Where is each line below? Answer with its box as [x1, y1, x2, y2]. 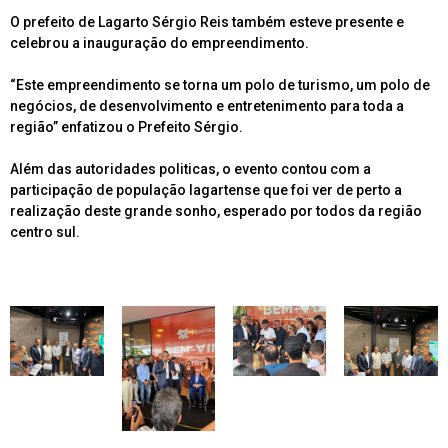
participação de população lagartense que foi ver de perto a [10, 182, 402, 199]
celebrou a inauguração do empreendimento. [10, 35, 309, 52]
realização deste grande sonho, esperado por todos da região [10, 203, 422, 220]
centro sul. [10, 224, 80, 241]
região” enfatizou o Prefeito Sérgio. [10, 119, 243, 136]
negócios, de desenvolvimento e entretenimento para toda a [10, 98, 404, 115]
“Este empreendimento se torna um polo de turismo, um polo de [10, 77, 430, 94]
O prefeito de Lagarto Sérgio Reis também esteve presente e [10, 14, 404, 31]
